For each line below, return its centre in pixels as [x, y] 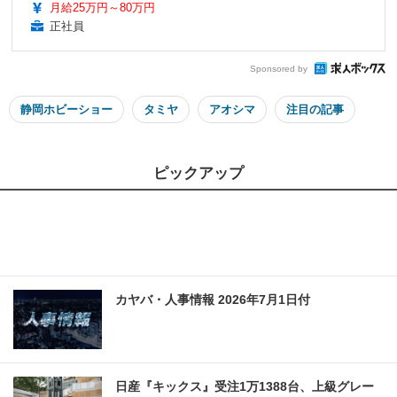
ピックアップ [198, 174]
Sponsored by [279, 68]
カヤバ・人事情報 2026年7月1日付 [213, 300]
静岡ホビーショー [66, 110]
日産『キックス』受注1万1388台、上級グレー [245, 387]
